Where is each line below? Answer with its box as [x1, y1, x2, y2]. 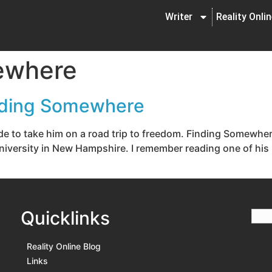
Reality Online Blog [27, 241, 101, 252]
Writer [165, 11, 192, 22]
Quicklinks [21, 207, 110, 229]
